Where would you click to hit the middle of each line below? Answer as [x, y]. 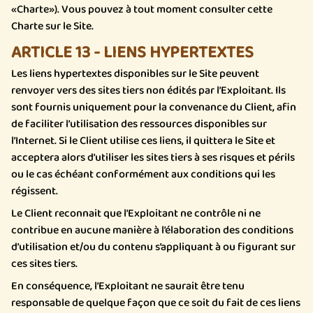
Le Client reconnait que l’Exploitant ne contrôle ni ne [136, 213]
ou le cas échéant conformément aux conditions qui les [143, 174]
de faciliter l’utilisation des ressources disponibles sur [139, 124]
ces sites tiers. [44, 264]
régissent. [35, 191]
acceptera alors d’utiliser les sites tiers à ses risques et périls [153, 158]
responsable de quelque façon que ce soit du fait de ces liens [156, 303]
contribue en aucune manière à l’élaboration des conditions [152, 230]
